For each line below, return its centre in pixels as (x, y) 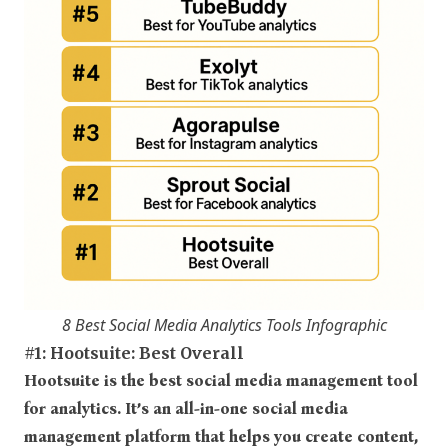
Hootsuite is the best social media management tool (221, 380)
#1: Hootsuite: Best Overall (134, 352)
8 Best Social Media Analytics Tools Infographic (224, 324)
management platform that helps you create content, (221, 436)
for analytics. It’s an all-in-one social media (186, 408)
